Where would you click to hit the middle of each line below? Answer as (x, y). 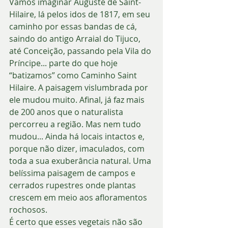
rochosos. (29, 209)
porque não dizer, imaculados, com (78, 148)
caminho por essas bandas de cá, (74, 26)
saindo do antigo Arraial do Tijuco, (76, 38)
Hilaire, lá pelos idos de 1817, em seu (81, 14)
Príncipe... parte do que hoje (64, 63)
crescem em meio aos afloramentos (79, 197)
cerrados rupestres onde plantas (74, 185)
